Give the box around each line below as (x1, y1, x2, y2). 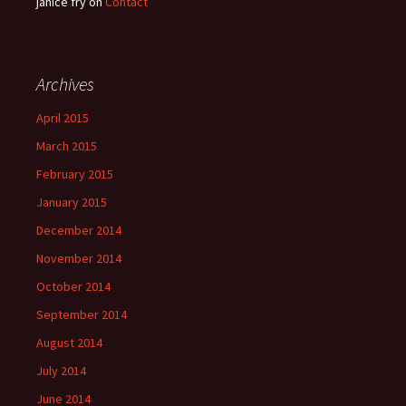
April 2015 (36, 110, 89, 126)
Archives (36, 72, 94, 95)
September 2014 (36, 306, 127, 323)
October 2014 (36, 278, 111, 295)
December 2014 (36, 222, 121, 238)
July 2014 (36, 362, 86, 379)
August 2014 (36, 334, 102, 351)
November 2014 (36, 250, 121, 266)
